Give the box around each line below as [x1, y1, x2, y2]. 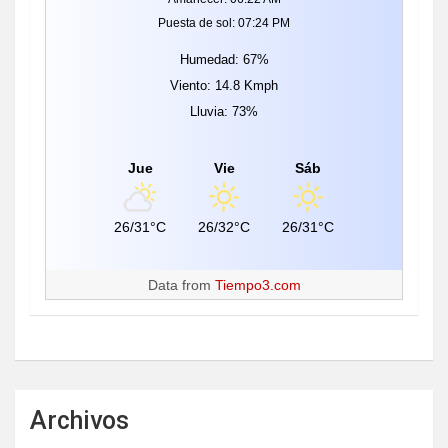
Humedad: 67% [179, 51, 269, 67]
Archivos [30, 405, 129, 435]
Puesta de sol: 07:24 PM [158, 15, 290, 30]
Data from [147, 276, 215, 293]
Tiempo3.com [214, 276, 301, 293]
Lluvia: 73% [190, 103, 258, 119]
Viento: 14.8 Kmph [170, 77, 278, 93]
